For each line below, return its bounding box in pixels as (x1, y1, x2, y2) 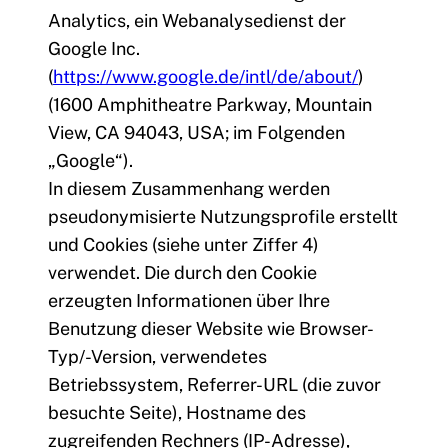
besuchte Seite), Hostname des (48, 402, 306, 424)
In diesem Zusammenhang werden (48, 178, 330, 200)
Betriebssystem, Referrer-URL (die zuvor (48, 374, 381, 396)
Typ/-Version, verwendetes (48, 346, 267, 368)
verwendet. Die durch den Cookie (48, 262, 317, 284)
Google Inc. (48, 38, 140, 60)
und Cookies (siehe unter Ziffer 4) (48, 234, 319, 256)
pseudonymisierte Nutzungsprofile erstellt (48, 206, 398, 228)
